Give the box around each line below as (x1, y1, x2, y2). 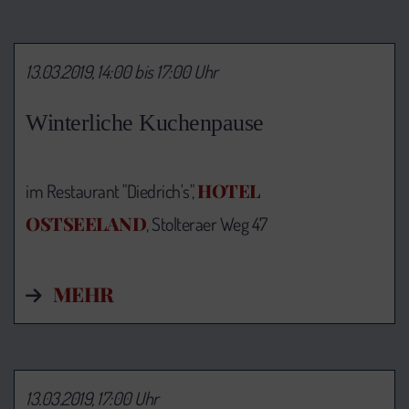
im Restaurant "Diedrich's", (26, 178, 197, 203)
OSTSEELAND (26, 210, 146, 236)
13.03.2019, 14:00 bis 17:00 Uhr (26, 59, 218, 83)
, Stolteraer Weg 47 (146, 211, 267, 236)
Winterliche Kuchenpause (26, 109, 264, 136)
